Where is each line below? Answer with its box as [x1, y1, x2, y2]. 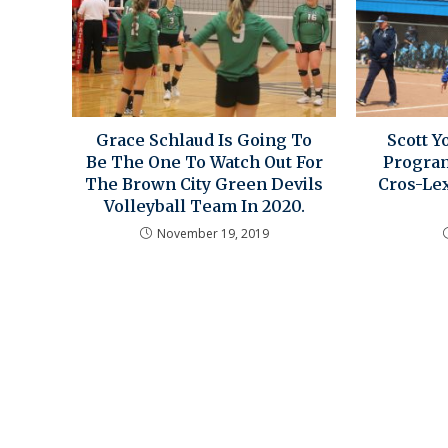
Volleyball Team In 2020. [103, 196, 305, 217]
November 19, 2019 [156, 225, 269, 243]
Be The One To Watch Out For [85, 152, 323, 173]
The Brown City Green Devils [85, 174, 324, 195]
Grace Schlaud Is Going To [96, 130, 313, 151]
